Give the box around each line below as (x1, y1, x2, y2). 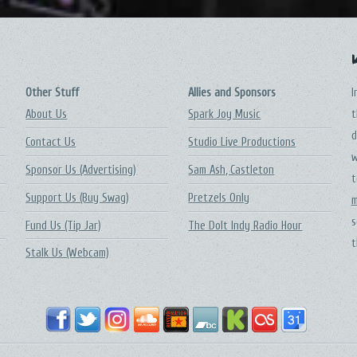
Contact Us (25, 135, 76, 149)
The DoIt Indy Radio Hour (188, 218, 303, 233)
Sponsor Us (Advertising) (25, 163, 137, 177)
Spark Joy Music (188, 108, 261, 122)
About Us (25, 108, 68, 122)
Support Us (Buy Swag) (25, 190, 130, 205)
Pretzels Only (188, 190, 250, 205)
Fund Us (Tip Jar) (25, 218, 102, 233)
